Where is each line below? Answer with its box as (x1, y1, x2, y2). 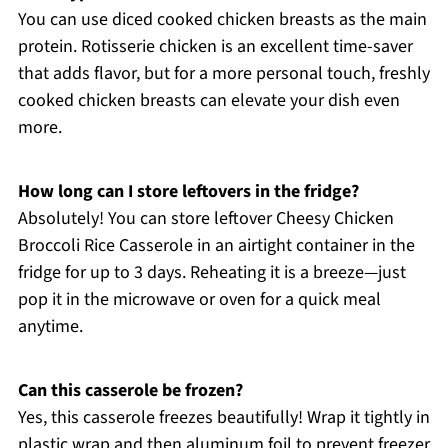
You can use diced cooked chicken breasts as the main (17, 6, 427, 32)
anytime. (17, 313, 83, 339)
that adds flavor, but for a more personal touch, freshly (17, 60, 430, 86)
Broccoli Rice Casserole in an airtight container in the (17, 232, 415, 258)
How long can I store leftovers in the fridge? (17, 178, 359, 204)
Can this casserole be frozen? (17, 377, 243, 403)
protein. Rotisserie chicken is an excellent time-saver (17, 33, 413, 59)
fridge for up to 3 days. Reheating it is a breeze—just (17, 259, 406, 285)
